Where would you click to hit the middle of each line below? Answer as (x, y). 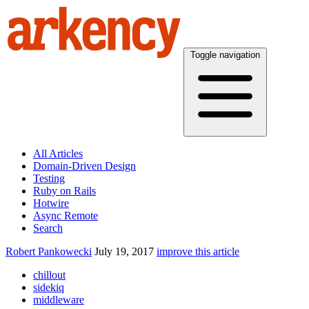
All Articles (58, 153)
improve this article (198, 251)
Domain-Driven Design (84, 166)
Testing (49, 178)
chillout (49, 275)
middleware (59, 300)
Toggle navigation (225, 55)
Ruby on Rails (64, 191)
